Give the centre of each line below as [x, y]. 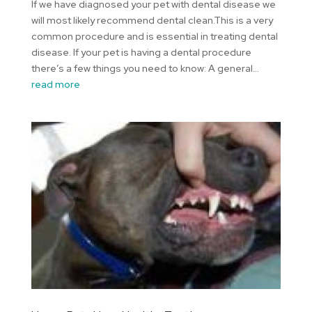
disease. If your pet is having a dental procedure [141, 53]
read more [55, 85]
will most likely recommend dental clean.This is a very [152, 21]
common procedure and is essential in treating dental [154, 37]
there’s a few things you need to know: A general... [145, 69]
